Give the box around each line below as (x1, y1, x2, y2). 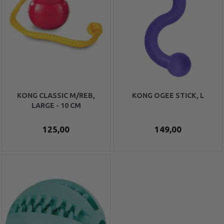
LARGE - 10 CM (31, 101, 81, 109)
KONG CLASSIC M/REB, (17, 91, 95, 99)
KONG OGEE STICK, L (132, 91, 204, 99)
